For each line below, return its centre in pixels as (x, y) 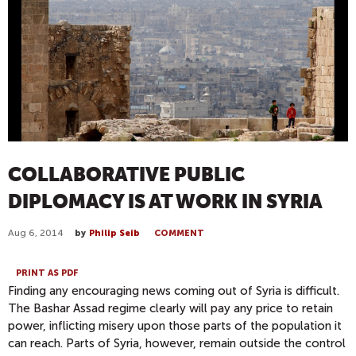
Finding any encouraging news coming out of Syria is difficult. (174, 291)
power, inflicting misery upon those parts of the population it (175, 326)
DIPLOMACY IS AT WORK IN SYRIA (165, 201)
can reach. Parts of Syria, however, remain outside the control (177, 344)
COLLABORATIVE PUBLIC (126, 174)
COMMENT (179, 233)
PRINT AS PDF (47, 273)
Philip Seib (114, 233)
